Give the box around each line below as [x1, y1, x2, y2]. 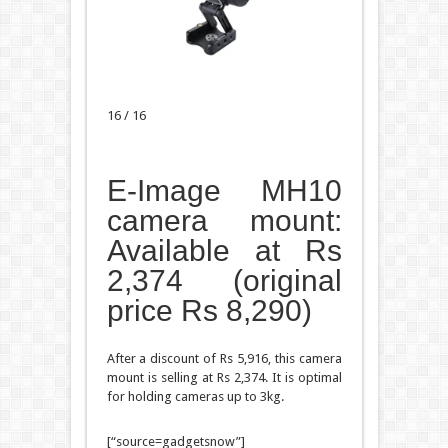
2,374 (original [106, 263, 342, 297]
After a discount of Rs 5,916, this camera [106, 350, 342, 366]
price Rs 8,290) [106, 293, 312, 327]
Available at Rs [106, 233, 342, 267]
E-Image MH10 [106, 173, 342, 207]
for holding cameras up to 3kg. [106, 388, 284, 404]
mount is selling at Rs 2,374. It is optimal [106, 369, 342, 385]
